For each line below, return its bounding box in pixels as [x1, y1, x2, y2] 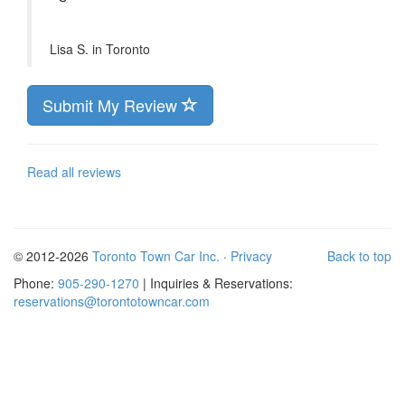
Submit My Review [42, 93, 182, 118]
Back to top [327, 247, 391, 266]
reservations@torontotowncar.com [14, 292, 210, 311]
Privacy [231, 247, 272, 266]
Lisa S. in [50, 40, 106, 59]
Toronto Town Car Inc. [92, 247, 220, 266]
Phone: [14, 274, 58, 293]
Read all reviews [27, 163, 121, 182]
